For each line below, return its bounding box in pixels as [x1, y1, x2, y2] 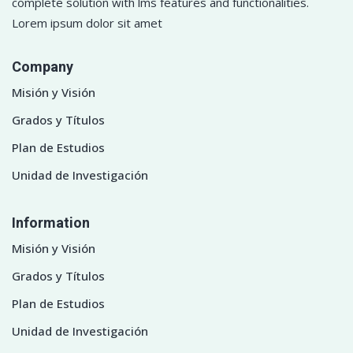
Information [12, 213, 90, 235]
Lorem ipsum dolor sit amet [12, 15, 162, 32]
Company [12, 57, 73, 79]
